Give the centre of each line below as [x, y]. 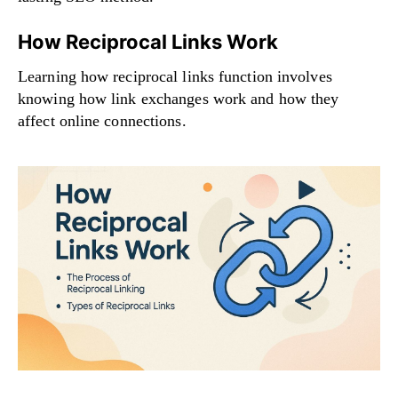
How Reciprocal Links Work [148, 42]
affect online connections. [102, 121]
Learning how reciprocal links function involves [175, 77]
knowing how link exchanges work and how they [179, 99]
